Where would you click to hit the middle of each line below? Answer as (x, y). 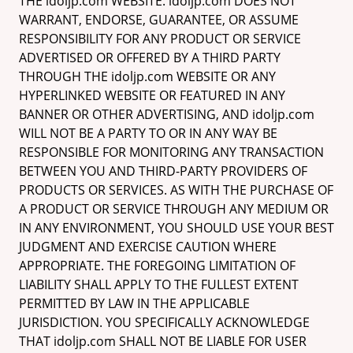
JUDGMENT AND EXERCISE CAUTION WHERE (148, 247)
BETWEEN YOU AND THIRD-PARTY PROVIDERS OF (163, 171)
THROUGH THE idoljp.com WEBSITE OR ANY (147, 76)
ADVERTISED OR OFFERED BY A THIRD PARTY (150, 58)
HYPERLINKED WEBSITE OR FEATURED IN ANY (152, 95)
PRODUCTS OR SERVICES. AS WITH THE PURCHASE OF (176, 190)
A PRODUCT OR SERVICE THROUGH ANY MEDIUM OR (174, 209)
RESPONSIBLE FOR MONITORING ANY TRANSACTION (171, 152)
